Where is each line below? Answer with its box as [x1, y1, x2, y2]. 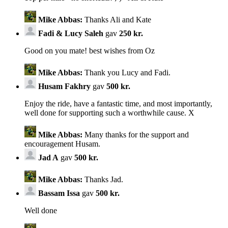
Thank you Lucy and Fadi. [82, 68, 170, 77]
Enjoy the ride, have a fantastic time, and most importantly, [24, 99, 212, 108]
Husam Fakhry [38, 81, 91, 91]
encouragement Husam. [24, 139, 100, 148]
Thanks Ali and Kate [82, 15, 151, 24]
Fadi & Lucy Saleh [38, 28, 103, 38]
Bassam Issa [38, 188, 80, 197]
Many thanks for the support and [82, 130, 189, 139]
